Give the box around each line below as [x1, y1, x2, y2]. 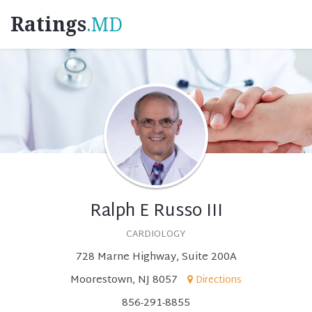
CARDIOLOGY [126, 226, 186, 243]
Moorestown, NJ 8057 [70, 271, 178, 290]
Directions [196, 272, 242, 289]
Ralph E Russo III [89, 196, 223, 227]
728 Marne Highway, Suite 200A [75, 248, 237, 267]
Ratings [10, 13, 86, 36]
